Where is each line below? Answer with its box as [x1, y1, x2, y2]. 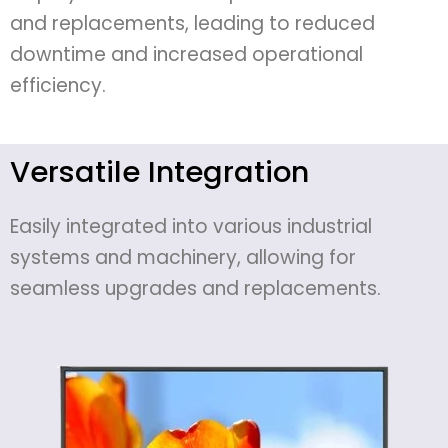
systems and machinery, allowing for [10, 244, 356, 272]
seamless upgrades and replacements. [10, 275, 381, 303]
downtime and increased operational [10, 41, 363, 69]
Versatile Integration [10, 152, 309, 193]
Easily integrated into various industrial [10, 213, 372, 241]
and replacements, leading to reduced [10, 10, 375, 38]
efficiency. [10, 72, 106, 100]
